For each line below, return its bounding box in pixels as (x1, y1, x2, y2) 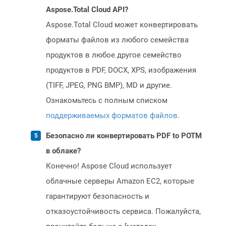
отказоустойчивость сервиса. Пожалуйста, (46, 207, 201, 216)
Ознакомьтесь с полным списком (46, 96, 167, 105)
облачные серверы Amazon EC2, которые (46, 177, 194, 186)
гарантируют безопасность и (46, 192, 149, 201)
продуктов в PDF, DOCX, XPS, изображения (46, 66, 196, 75)
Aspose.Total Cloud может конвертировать (46, 20, 198, 30)
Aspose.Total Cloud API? (46, 5, 128, 15)
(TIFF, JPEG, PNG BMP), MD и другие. (46, 81, 172, 90)
